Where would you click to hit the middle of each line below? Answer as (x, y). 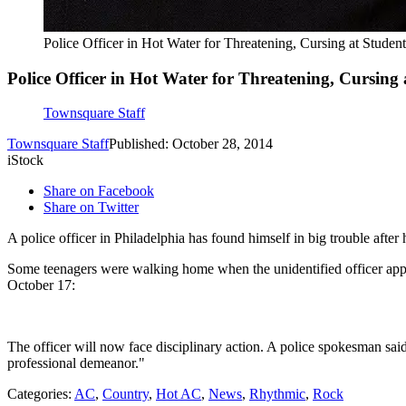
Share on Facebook (99, 191)
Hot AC (179, 394)
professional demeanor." (76, 363)
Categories (38, 394)
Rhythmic (277, 394)
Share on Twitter (91, 208)
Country (126, 394)
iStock (25, 160)
